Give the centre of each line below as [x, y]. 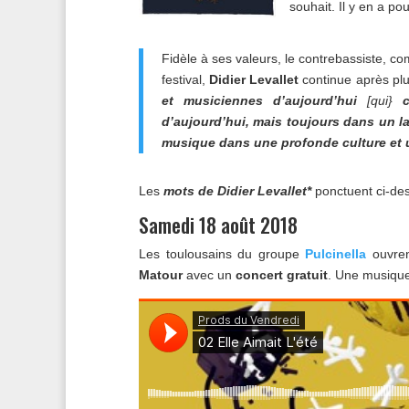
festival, [186, 80]
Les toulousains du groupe [219, 254]
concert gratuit [280, 275]
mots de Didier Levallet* [237, 191]
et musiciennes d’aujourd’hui [260, 101]
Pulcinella [333, 254]
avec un [207, 275]
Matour [161, 275]
